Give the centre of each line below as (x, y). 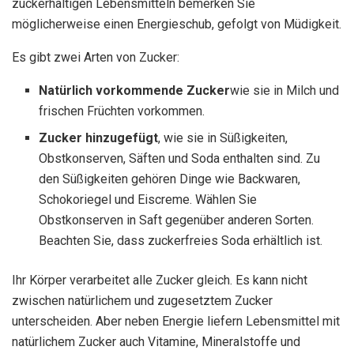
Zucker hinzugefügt (99, 138)
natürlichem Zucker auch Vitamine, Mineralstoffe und (156, 342)
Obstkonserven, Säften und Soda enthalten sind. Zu (180, 159)
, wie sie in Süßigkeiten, (223, 138)
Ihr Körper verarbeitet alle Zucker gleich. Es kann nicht (160, 281)
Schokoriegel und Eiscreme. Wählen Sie (148, 200)
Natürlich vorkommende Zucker (135, 91)
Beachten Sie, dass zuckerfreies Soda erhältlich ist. (181, 241)
